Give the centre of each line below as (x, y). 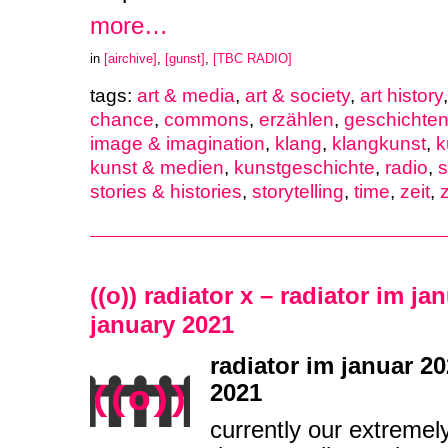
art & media (186, 96)
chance (122, 120)
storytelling (298, 192)
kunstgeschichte (304, 168)
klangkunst (379, 144)
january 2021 (162, 325)
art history (401, 96)
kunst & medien (157, 168)
